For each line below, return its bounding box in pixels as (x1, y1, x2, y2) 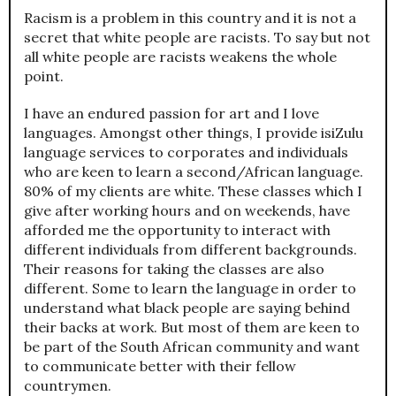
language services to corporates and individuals (24, 143, 348, 162)
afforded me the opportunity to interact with (24, 221, 331, 240)
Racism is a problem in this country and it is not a (24, 9, 356, 27)
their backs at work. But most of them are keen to (24, 318, 360, 337)
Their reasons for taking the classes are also (24, 260, 324, 278)
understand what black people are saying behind (24, 299, 350, 317)
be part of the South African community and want (24, 338, 360, 356)
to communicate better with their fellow (24, 357, 296, 376)
